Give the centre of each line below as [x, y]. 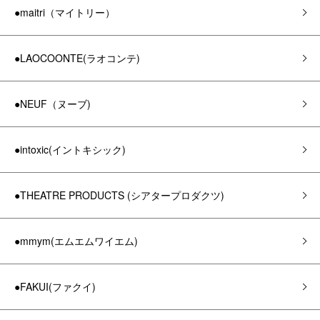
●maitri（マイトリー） [65, 12]
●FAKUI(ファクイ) [55, 286]
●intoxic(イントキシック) [70, 149]
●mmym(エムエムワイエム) [76, 241]
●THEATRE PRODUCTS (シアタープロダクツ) [119, 195]
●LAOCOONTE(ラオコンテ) [77, 58]
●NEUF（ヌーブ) [52, 104]
